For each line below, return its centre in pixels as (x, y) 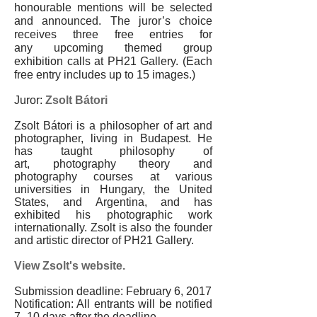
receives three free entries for (113, 34)
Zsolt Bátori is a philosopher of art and (113, 126)
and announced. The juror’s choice (113, 21)
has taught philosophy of (113, 151)
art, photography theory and (113, 164)
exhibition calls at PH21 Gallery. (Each (113, 61)
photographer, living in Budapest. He (113, 138)
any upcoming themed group (113, 48)
